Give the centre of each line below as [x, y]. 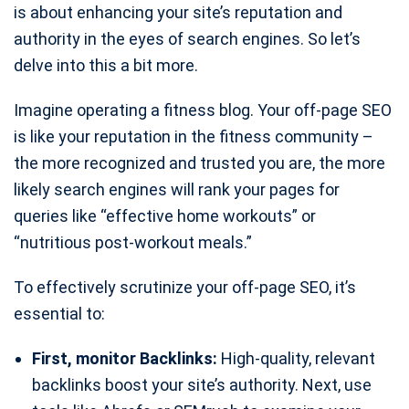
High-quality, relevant [296, 359]
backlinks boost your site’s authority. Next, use [202, 385]
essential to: [59, 314]
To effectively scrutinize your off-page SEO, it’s [185, 288]
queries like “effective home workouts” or [165, 216]
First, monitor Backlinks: [125, 359]
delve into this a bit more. [106, 66]
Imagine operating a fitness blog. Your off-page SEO [203, 110]
